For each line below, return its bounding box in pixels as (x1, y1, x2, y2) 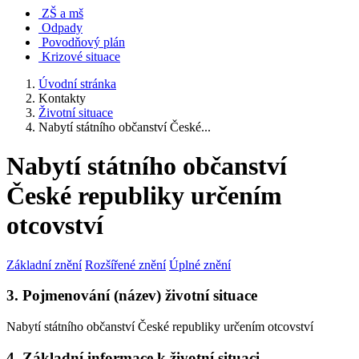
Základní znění (6, 257, 82, 272)
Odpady (42, 20, 83, 34)
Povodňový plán (42, 34, 125, 49)
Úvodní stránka (38, 76, 116, 91)
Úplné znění (169, 257, 231, 272)
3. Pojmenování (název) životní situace (6, 287, 257, 305)
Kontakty (38, 91, 86, 105)
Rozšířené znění (85, 257, 166, 272)
